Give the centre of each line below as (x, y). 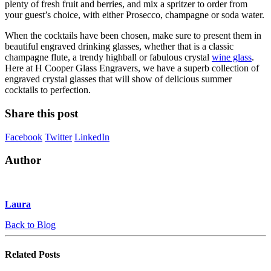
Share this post (41, 113)
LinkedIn (92, 137)
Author (23, 160)
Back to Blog (30, 225)
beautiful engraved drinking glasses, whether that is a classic (119, 47)
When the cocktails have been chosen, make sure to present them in (133, 36)
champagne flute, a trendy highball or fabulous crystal (108, 57)
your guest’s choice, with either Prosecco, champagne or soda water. (135, 15)
